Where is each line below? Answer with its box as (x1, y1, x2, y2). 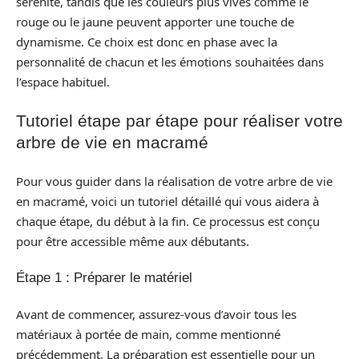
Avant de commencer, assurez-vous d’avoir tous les (16, 305, 296, 322)
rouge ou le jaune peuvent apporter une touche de (16, 13, 294, 30)
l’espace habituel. (16, 73, 110, 90)
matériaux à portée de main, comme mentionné (16, 325, 280, 342)
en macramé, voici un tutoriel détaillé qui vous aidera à (16, 192, 319, 209)
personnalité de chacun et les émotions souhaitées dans (16, 53, 324, 70)
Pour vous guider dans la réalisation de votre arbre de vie (16, 172, 333, 189)
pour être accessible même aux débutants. (16, 232, 249, 249)
